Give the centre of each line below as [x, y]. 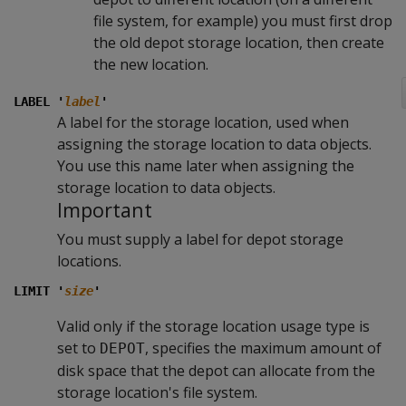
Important [105, 210]
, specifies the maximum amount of [263, 348]
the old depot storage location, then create [239, 43]
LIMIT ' [39, 291]
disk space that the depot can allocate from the [216, 371]
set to [78, 348]
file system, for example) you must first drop [243, 21]
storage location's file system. [157, 392]
